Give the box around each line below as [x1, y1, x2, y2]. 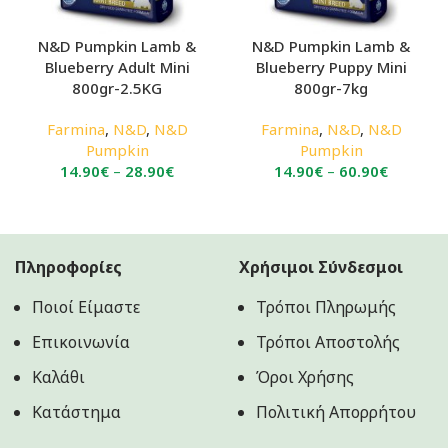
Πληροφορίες [15, 255, 122, 278]
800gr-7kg [294, 77, 368, 98]
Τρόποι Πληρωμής [256, 295, 396, 318]
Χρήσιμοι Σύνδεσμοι [239, 255, 403, 278]
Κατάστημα [32, 400, 121, 423]
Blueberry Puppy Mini [255, 56, 407, 77]
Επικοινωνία [32, 330, 130, 353]
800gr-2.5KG [72, 77, 162, 98]
